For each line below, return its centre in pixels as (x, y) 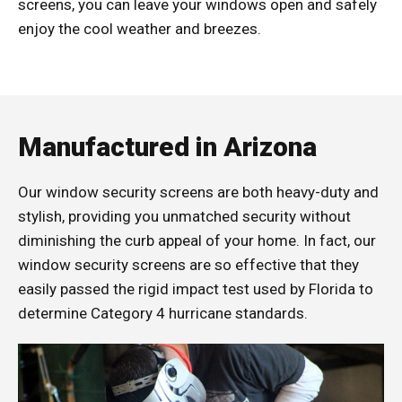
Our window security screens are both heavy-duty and (198, 192)
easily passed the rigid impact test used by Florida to (196, 288)
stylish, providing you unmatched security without (184, 216)
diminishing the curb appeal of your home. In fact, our (197, 240)
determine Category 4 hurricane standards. (163, 313)
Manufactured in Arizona (167, 146)
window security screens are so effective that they (188, 264)
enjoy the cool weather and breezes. (140, 28)
